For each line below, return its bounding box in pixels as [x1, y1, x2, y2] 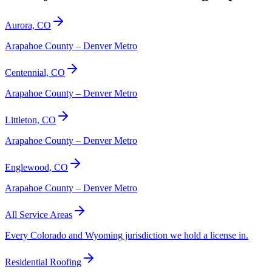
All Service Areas [5, 209, 72, 220]
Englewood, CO [5, 162, 68, 173]
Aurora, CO [5, 20, 51, 31]
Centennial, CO [5, 67, 65, 78]
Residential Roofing [5, 257, 81, 268]
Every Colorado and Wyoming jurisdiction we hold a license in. [5, 230, 248, 241]
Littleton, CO [5, 115, 56, 126]
